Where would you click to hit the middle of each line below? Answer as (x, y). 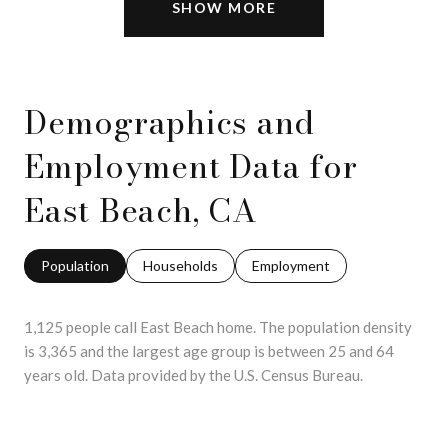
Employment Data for (191, 166)
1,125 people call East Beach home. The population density (218, 326)
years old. (56, 374)
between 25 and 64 (331, 350)
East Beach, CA (141, 210)
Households (180, 265)
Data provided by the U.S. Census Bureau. (225, 374)
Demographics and (169, 122)
